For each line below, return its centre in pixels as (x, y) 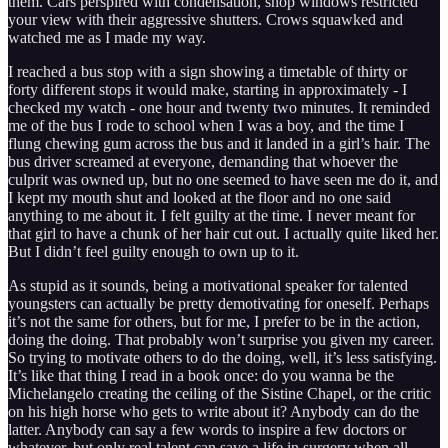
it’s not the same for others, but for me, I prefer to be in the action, (214, 322)
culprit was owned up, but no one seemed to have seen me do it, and (223, 180)
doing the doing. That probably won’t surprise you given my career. (221, 340)
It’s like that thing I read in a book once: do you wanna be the (201, 376)
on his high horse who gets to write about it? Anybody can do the (213, 412)
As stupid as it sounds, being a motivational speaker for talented (208, 286)
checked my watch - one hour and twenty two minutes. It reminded (219, 108)
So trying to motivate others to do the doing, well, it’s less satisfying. (222, 358)
